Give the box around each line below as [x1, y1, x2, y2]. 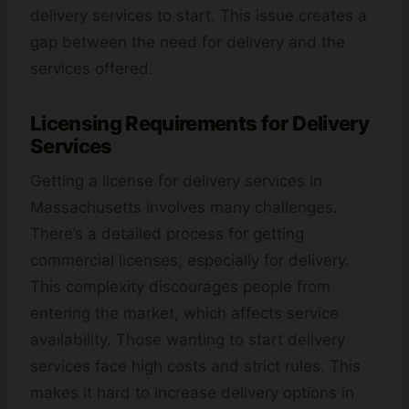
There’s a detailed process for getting [30, 225, 304, 244]
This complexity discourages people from [30, 278, 330, 297]
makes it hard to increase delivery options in [30, 383, 354, 403]
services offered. [30, 59, 153, 79]
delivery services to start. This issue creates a [30, 6, 367, 26]
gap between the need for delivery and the [30, 33, 345, 52]
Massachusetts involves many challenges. [30, 198, 338, 217]
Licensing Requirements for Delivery [30, 111, 369, 136]
